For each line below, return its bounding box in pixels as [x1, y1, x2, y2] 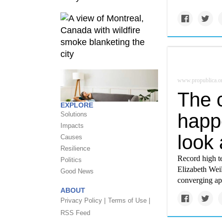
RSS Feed [60, 209, 90, 217]
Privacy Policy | [60, 197, 106, 204]
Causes [60, 133, 82, 141]
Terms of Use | [108, 197, 150, 204]
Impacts [60, 122, 84, 129]
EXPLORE [60, 101, 93, 109]
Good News [60, 167, 94, 175]
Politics [60, 156, 82, 164]
